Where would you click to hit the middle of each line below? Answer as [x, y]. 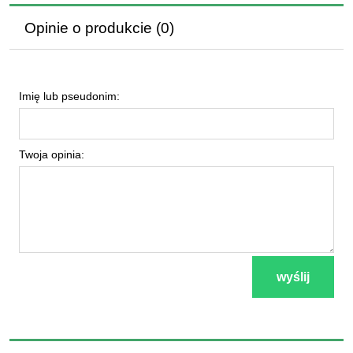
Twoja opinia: [52, 155]
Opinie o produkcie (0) [99, 28]
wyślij [293, 277]
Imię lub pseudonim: [69, 97]
